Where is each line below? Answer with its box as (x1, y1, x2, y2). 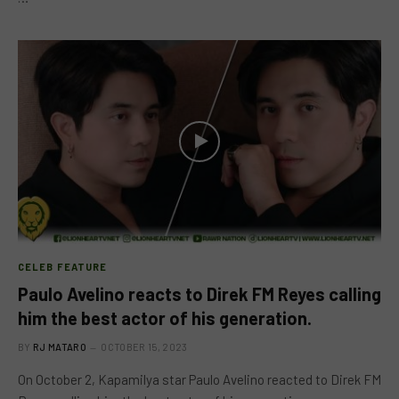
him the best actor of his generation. (18, 307, 312, 329)
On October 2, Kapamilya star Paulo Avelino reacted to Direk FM (18, 371, 381, 387)
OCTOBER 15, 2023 (101, 341, 188, 353)
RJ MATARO (33, 341, 86, 353)
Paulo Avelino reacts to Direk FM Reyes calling (18, 283, 381, 305)
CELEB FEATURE (18, 261, 108, 273)
